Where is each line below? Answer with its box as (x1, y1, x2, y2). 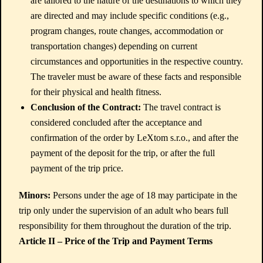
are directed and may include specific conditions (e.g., (31, 11, 229, 21)
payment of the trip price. (31, 163, 123, 173)
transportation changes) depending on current (31, 41, 197, 51)
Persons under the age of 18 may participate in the (50, 190, 237, 200)
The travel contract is (141, 102, 221, 112)
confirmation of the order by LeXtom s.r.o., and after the (31, 133, 238, 143)
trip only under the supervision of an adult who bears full (19, 205, 228, 215)
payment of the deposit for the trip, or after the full (31, 148, 215, 158)
